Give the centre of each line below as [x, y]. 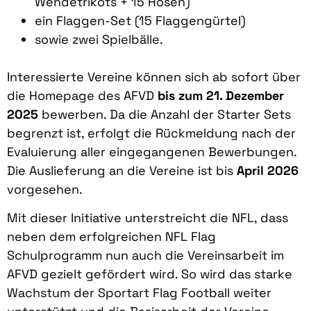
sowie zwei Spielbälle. [99, 40]
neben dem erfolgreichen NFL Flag [111, 237]
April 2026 [268, 171]
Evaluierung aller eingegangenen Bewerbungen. [152, 152]
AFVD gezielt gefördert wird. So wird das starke [150, 274]
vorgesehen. [45, 190]
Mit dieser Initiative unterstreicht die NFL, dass [148, 218]
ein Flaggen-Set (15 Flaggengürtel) [140, 21]
